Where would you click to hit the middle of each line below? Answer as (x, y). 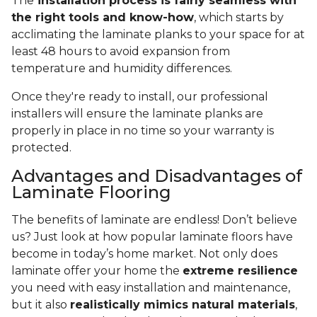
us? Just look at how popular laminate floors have (152, 237)
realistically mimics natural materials (183, 305)
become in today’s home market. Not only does (144, 254)
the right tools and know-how (103, 18)
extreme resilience (240, 271)
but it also (41, 305)
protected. (43, 148)
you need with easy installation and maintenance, (151, 288)
